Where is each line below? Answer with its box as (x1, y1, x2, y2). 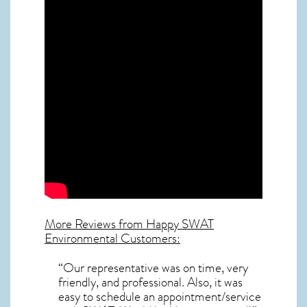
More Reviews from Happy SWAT (45, 214, 214, 234)
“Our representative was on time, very (58, 258, 248, 278)
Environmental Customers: (45, 229, 180, 249)
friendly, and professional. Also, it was (58, 273, 243, 292)
